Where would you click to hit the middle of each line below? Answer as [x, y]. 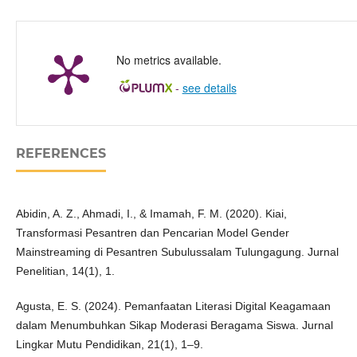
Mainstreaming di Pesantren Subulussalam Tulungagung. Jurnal [177, 252]
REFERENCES [61, 154]
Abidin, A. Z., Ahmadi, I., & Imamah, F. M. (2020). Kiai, [151, 214]
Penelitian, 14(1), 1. [65, 271]
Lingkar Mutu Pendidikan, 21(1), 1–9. [109, 345]
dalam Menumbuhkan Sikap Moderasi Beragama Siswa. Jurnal [174, 326]
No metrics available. [169, 60]
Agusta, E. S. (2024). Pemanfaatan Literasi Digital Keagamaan [173, 306]
